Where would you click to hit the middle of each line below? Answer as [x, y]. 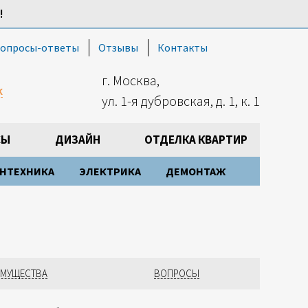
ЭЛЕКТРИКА [110, 171]
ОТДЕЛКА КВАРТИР [196, 140]
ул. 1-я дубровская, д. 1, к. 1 [180, 100]
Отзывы [118, 47]
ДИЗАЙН [77, 140]
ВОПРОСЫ [177, 273]
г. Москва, [130, 80]
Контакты [182, 47]
